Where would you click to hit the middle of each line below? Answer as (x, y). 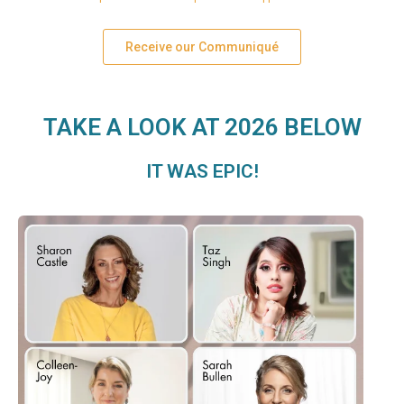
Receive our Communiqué (202, 46)
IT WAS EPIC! (202, 171)
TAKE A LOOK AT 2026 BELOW (202, 127)
